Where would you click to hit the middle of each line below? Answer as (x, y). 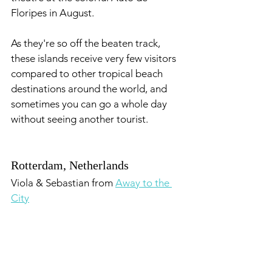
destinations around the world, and (90, 89)
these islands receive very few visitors (95, 58)
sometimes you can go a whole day (90, 104)
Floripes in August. (54, 13)
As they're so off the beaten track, (87, 43)
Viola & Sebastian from (63, 183)
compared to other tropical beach (88, 73)
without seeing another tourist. (80, 119)
